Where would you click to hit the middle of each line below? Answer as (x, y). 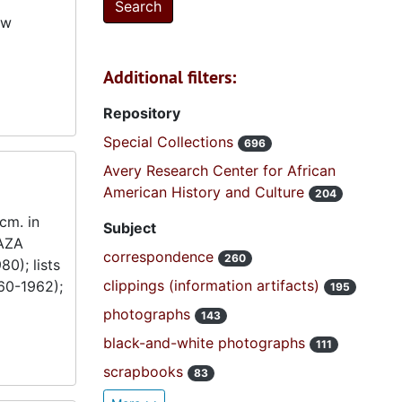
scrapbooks (145, 371)
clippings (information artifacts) (213, 285)
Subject (129, 228)
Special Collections (170, 142)
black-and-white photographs (206, 343)
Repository (141, 113)
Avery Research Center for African (219, 170)
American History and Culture (205, 192)
